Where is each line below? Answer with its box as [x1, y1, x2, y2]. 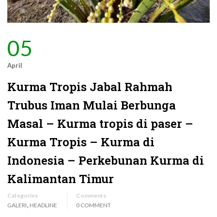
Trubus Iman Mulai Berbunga [7, 97, 176, 113]
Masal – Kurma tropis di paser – [7, 116, 193, 132]
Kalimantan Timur [7, 171, 114, 187]
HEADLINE [30, 201, 57, 209]
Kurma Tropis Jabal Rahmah [7, 79, 172, 95]
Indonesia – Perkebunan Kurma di [7, 153, 204, 169]
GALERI [7, 201, 27, 209]
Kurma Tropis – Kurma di [7, 134, 155, 150]
